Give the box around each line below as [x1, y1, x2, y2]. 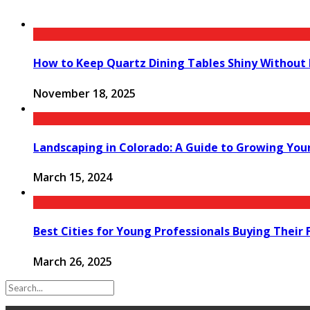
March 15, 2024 [33, 170, 112, 185]
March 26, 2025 [33, 253, 112, 269]
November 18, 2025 [33, 85, 136, 101]
